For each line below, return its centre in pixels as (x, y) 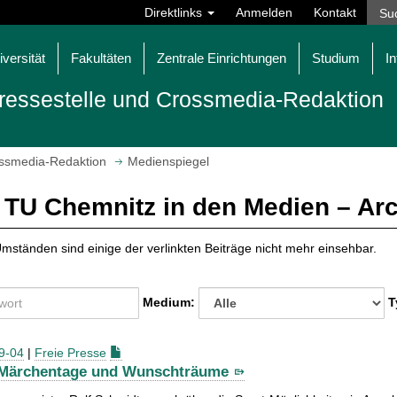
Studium (336, 58)
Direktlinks (175, 12)
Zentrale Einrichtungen (222, 58)
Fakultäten (101, 58)
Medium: (171, 302)
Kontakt (335, 12)
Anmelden (264, 12)
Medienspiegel (168, 162)
